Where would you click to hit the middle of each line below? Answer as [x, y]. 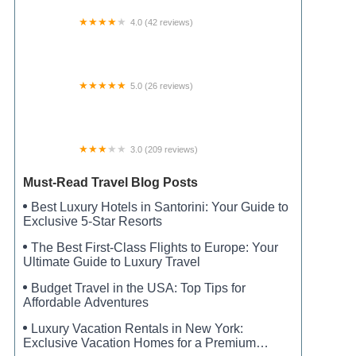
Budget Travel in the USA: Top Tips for [138, 288]
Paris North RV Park [80, 37]
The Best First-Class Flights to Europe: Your [154, 248]
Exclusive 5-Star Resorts [92, 221]
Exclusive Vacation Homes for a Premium [139, 343]
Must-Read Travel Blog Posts [110, 182]
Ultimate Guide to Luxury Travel [111, 262]
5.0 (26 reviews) [161, 86]
